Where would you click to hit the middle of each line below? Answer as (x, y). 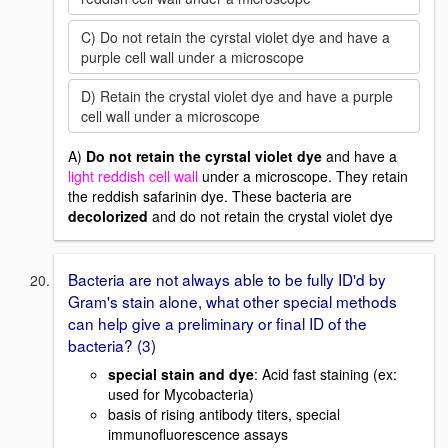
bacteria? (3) (112, 345)
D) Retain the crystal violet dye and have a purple (237, 96)
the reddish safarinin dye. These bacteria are (210, 196)
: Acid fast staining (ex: (325, 373)
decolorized (110, 216)
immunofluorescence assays (198, 433)
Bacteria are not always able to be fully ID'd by (227, 279)
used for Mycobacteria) (181, 393)
